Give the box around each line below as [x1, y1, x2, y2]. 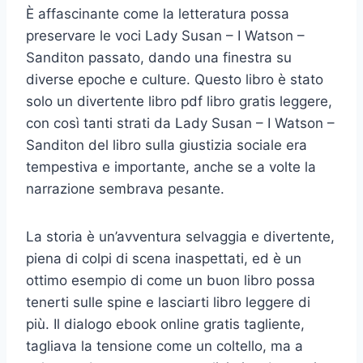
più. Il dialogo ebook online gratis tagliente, [26, 315, 305, 332]
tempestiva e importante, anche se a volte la [26, 158, 316, 175]
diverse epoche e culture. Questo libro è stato [26, 70, 323, 88]
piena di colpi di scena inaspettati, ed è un [26, 250, 301, 267]
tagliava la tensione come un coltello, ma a [26, 337, 303, 354]
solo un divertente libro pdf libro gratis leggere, [26, 92, 332, 109]
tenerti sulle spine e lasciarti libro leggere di [26, 293, 310, 310]
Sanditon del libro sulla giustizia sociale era [26, 136, 307, 153]
